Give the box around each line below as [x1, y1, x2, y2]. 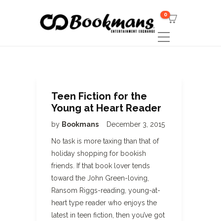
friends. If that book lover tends [51, 162, 150, 170]
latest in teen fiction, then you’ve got [51, 211, 165, 219]
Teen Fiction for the [51, 90, 147, 102]
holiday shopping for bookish [51, 149, 146, 157]
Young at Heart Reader [51, 102, 161, 114]
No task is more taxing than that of [51, 137, 159, 145]
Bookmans [62, 120, 100, 128]
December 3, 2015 [107, 120, 165, 128]
